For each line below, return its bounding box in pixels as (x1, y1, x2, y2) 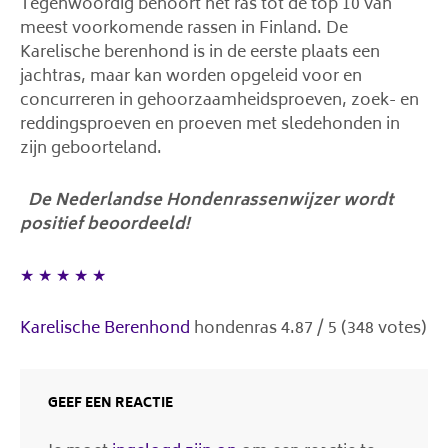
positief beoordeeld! (20, 211, 190, 239)
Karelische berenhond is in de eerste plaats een (20, 39, 380, 67)
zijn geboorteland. (20, 135, 162, 163)
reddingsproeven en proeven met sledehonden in (20, 111, 400, 139)
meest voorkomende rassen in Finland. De (20, 15, 348, 43)
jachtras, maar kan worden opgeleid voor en (20, 63, 362, 91)
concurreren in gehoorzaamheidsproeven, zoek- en (20, 87, 419, 115)
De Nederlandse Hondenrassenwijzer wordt (28, 187, 393, 215)
